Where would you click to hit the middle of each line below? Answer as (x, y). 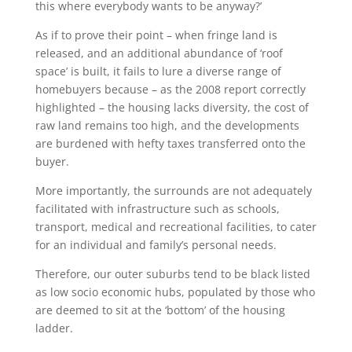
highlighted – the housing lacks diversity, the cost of (172, 107)
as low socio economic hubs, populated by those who (175, 292)
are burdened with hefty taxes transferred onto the (170, 143)
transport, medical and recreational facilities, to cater (176, 227)
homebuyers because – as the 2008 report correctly (170, 89)
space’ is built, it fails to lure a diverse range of (158, 71)
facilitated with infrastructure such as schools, (157, 209)
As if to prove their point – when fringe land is (156, 35)
